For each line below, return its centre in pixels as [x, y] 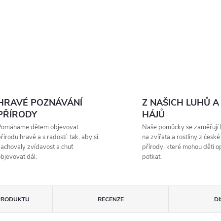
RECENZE [110, 199]
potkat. [152, 157]
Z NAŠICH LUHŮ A [181, 103]
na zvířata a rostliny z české [181, 137]
